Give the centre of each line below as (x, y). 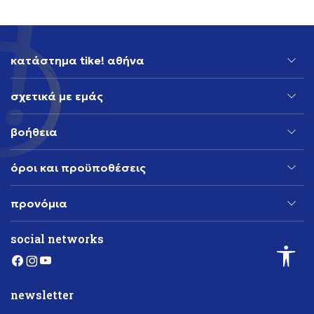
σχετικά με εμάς (57, 96)
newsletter (42, 295)
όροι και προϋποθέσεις (78, 168)
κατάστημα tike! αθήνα (77, 61)
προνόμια (39, 204)
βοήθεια (34, 132)
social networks (57, 239)
